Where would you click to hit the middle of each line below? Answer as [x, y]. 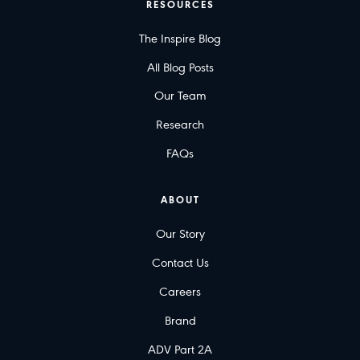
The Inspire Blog [180, 39]
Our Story [180, 235]
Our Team [180, 97]
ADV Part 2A [180, 350]
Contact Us [180, 264]
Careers [180, 292]
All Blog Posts [180, 68]
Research [180, 126]
